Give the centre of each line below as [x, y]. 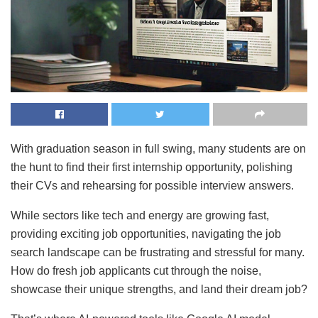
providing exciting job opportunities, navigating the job [146, 234]
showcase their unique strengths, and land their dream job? [159, 290]
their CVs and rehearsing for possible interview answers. [152, 186]
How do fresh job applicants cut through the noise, [136, 271]
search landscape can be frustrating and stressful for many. [158, 253]
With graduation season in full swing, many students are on [158, 149]
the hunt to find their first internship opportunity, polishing [152, 168]
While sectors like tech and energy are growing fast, [140, 216]
